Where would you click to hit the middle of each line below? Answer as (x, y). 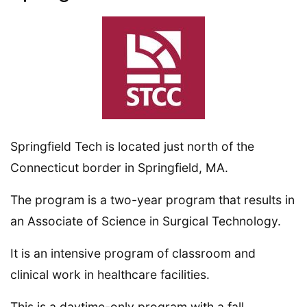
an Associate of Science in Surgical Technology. (146, 221)
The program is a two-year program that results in (152, 199)
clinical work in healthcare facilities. (110, 274)
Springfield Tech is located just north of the (132, 146)
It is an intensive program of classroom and (133, 253)
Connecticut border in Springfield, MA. (119, 167)
